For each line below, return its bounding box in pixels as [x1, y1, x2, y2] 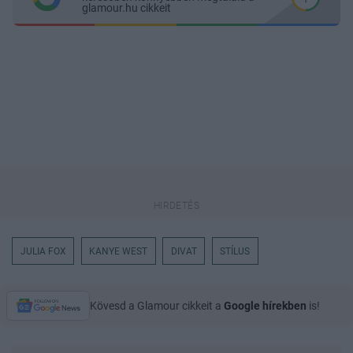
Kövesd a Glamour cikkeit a [90, 299, 224, 312]
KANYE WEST [89, 245, 148, 257]
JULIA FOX [20, 245, 66, 257]
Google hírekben [224, 299, 307, 312]
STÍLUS [220, 245, 251, 257]
